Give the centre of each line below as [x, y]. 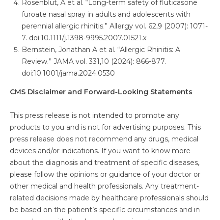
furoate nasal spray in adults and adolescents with [106, 14]
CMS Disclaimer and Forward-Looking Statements [101, 92]
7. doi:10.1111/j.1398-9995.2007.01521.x [84, 38]
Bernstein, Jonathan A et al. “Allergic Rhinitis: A [101, 50]
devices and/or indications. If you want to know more [100, 151]
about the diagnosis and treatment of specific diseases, [105, 163]
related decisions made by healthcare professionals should [109, 198]
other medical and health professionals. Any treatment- [104, 186]
